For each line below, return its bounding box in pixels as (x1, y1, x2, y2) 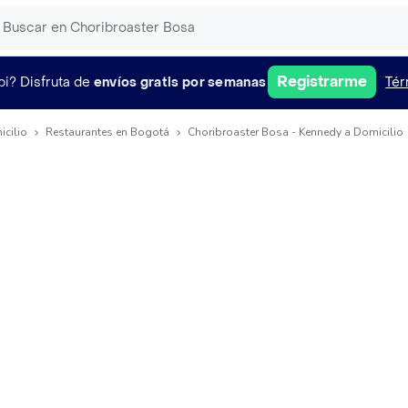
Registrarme (277, 72, 368, 91)
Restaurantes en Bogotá (46, 125, 169, 139)
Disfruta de (19, 73, 90, 91)
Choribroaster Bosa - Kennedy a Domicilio (188, 125, 403, 139)
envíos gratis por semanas (93, 73, 267, 91)
